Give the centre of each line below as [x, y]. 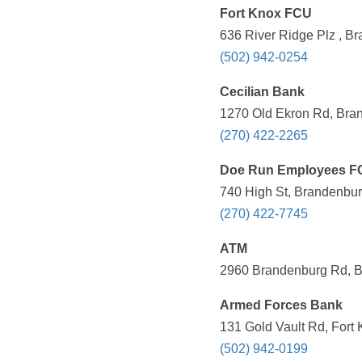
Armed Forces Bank [281, 305]
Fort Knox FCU [266, 14]
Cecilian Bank [262, 92]
